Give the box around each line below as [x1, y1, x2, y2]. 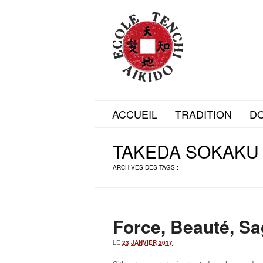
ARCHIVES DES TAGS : [113, 163, 178, 171]
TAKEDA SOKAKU [113, 139, 259, 164]
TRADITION [175, 106, 232, 122]
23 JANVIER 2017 [122, 238, 173, 247]
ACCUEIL [112, 106, 157, 122]
